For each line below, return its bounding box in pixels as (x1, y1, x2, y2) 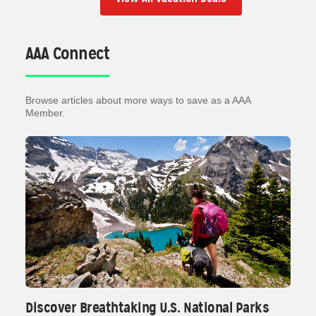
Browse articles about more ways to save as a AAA (25, 95, 250, 106)
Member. (25, 107, 65, 119)
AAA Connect (25, 43, 110, 64)
